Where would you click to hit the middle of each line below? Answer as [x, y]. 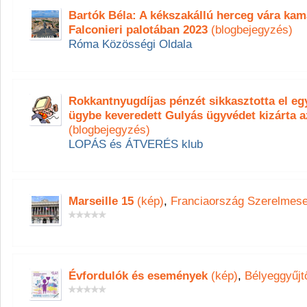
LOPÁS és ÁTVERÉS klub [136, 144]
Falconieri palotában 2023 [138, 29]
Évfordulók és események [138, 275]
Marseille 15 [101, 201]
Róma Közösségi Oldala [130, 44]
